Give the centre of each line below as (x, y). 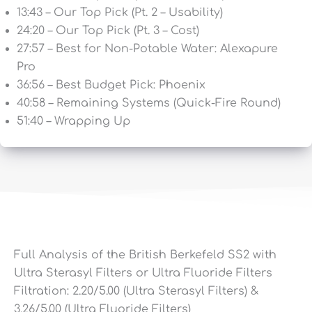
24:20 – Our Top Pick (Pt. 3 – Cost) (108, 30)
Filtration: (43, 291)
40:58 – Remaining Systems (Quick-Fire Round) (149, 103)
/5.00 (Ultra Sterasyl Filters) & (176, 291)
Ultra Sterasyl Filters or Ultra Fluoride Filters (143, 273)
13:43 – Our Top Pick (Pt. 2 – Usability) (120, 12)
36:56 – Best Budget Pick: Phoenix (111, 85)
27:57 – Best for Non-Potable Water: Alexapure (147, 48)
